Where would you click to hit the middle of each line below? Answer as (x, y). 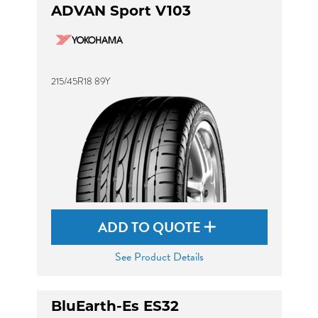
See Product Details (159, 257)
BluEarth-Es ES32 (115, 307)
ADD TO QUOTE (151, 227)
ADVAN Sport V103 (121, 12)
